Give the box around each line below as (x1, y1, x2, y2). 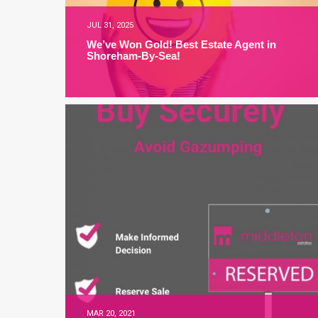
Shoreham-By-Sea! (87, 50, 180, 62)
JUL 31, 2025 (87, 21, 133, 30)
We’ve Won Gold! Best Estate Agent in (87, 38, 276, 50)
